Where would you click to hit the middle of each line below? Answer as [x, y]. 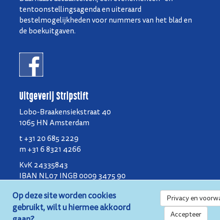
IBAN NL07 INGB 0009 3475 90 [72, 176]
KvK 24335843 [43, 165]
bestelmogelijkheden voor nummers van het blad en [106, 20]
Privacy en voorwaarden [58, 213]
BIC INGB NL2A [45, 187]
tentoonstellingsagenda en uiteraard [80, 10]
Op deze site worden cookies [64, 196]
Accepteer [186, 214]
